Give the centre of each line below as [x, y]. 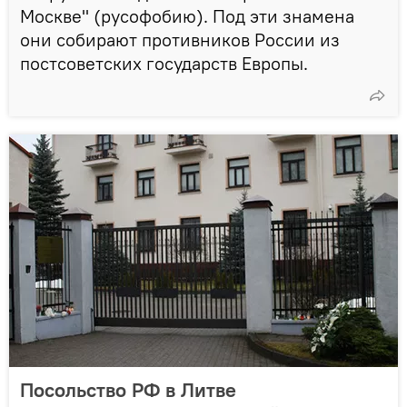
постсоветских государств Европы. [164, 63]
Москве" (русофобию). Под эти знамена [187, 15]
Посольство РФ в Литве [128, 389]
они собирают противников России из [180, 39]
